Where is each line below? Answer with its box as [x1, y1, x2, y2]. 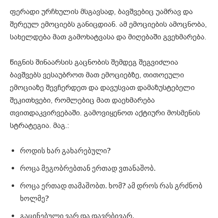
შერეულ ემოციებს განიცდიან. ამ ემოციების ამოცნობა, [10, 19, 207, 29]
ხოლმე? [20, 193, 49, 203]
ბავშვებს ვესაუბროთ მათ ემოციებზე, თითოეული [10, 70, 184, 80]
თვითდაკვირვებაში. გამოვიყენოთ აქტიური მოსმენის [10, 108, 200, 118]
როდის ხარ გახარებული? [20, 145, 111, 156]
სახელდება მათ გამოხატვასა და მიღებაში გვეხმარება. [10, 32, 206, 42]
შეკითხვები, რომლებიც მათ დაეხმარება [10, 95, 155, 105]
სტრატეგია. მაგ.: [10, 120, 69, 130]
